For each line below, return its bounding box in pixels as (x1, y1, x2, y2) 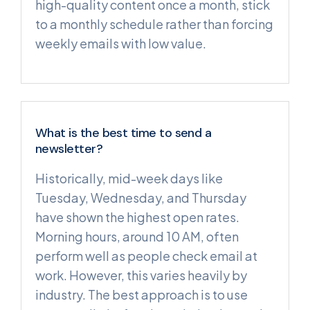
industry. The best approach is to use (35, 286, 248, 302)
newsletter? (35, 140, 103, 158)
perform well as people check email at (35, 247, 257, 264)
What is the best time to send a (35, 125, 212, 142)
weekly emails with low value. (35, 35, 206, 51)
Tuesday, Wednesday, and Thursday (35, 189, 246, 206)
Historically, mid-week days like (35, 170, 223, 186)
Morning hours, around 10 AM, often (35, 228, 239, 244)
